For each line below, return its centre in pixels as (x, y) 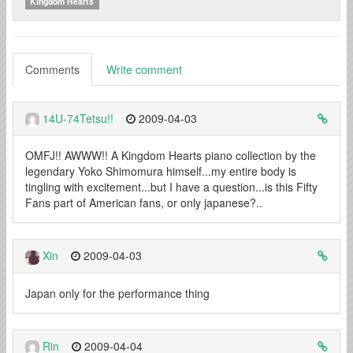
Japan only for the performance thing (117, 293)
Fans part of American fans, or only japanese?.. (144, 203)
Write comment (144, 70)
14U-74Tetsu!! (78, 119)
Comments (52, 70)
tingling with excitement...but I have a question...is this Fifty (171, 187)
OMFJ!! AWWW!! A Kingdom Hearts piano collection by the (171, 156)
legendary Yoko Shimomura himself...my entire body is (161, 171)
